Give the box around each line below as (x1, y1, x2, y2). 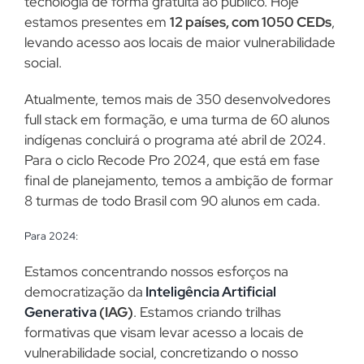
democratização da (24, 283, 143, 301)
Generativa (24, 303, 97, 321)
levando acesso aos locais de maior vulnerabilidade (24, 32, 336, 51)
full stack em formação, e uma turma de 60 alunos (24, 110, 330, 128)
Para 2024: (24, 229, 78, 244)
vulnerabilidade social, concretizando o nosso (24, 344, 298, 362)
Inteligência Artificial (143, 283, 276, 301)
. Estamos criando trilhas (133, 303, 281, 321)
